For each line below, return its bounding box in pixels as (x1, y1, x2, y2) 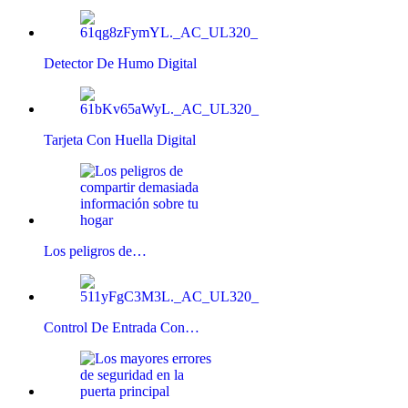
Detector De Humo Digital (44, 55, 197, 71)
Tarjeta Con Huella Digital (44, 131, 196, 148)
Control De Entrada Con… (44, 319, 199, 335)
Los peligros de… (44, 242, 147, 259)
